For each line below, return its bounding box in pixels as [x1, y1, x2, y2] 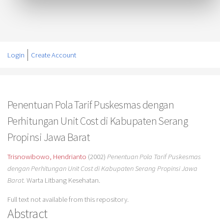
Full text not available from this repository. [7, 194, 129, 204]
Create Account [30, 50, 76, 59]
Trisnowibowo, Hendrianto [7, 152, 86, 162]
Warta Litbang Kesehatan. [25, 176, 100, 185]
